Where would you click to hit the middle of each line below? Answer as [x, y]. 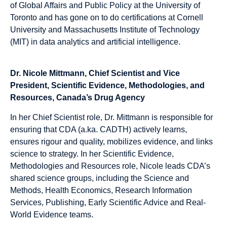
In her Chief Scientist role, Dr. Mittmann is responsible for [111, 117]
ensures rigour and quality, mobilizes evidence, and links [111, 141]
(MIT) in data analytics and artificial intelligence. [95, 42]
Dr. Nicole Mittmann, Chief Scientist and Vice [95, 73]
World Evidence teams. [53, 214]
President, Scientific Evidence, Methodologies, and [107, 86]
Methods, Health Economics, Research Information [101, 190]
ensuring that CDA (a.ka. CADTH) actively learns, [99, 129]
